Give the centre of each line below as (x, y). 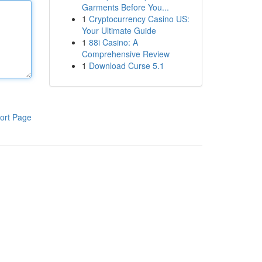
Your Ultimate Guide (119, 30)
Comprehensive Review (125, 54)
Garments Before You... (125, 7)
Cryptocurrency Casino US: (139, 19)
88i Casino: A (113, 42)
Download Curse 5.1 (126, 65)
